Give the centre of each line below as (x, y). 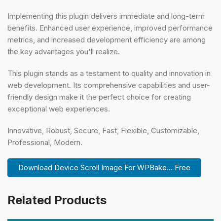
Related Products (57, 200)
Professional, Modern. (45, 142)
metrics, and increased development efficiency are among (107, 39)
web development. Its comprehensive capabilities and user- (109, 85)
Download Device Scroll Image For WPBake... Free (104, 167)
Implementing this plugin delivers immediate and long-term (106, 16)
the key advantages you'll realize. (64, 51)
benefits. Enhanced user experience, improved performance (110, 28)
